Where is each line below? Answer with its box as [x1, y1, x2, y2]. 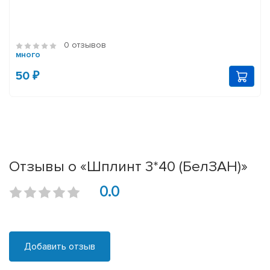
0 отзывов [64, 40, 106, 51]
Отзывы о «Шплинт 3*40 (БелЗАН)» [9, 157, 248, 176]
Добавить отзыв [24, 240, 95, 253]
